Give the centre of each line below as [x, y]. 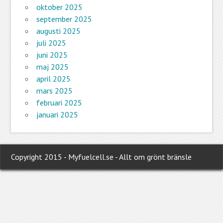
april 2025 [53, 79]
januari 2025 [57, 115]
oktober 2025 [59, 7]
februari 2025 [59, 103]
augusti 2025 [58, 31]
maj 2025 [52, 67]
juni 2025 [52, 55]
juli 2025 [51, 43]
